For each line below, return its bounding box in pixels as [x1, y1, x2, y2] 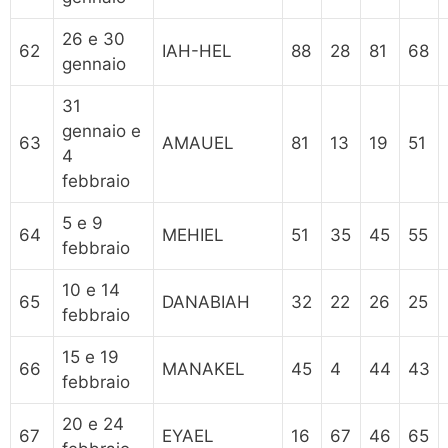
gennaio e [62, 120, 141, 141]
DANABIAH [162, 291, 250, 312]
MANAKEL [162, 358, 245, 379]
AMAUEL [162, 132, 234, 153]
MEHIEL [162, 224, 224, 245]
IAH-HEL [162, 40, 232, 61]
